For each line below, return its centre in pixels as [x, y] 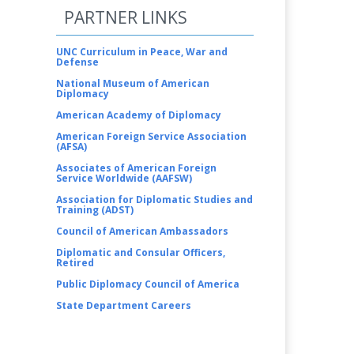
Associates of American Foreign [136, 168]
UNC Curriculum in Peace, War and [142, 51]
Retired [75, 262]
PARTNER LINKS [126, 17]
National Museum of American [133, 83]
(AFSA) [72, 146]
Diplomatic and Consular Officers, [141, 252]
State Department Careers [124, 305]
